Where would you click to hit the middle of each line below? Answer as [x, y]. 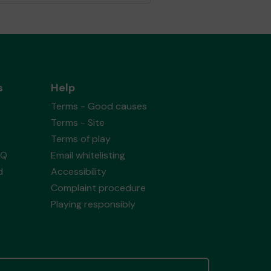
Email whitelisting [88, 155]
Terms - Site [77, 122]
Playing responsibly [93, 204]
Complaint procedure [98, 188]
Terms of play [80, 139]
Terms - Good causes [99, 106]
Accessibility [78, 171]
